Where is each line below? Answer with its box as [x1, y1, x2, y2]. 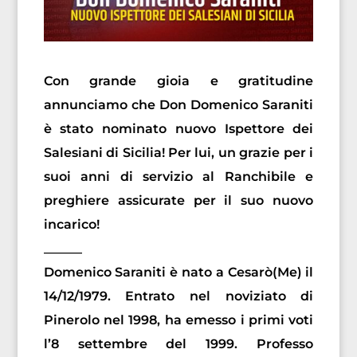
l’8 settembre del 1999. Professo [43, 336, 314, 352]
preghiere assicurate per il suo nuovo [43, 193, 314, 209]
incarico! [43, 217, 100, 233]
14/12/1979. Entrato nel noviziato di [43, 288, 314, 304]
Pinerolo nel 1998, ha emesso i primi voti [43, 312, 314, 328]
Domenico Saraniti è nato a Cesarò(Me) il [43, 265, 314, 280]
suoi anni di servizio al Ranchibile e [43, 169, 314, 185]
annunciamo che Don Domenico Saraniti [43, 97, 314, 113]
